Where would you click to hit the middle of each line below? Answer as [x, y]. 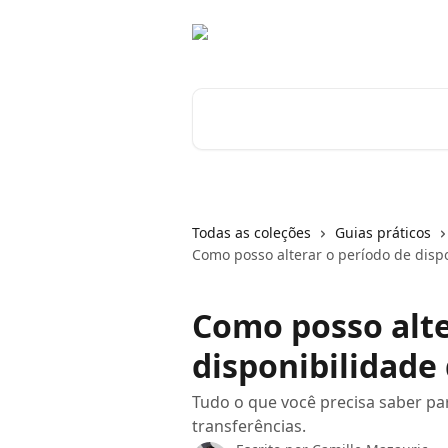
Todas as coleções [251, 232]
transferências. [249, 426]
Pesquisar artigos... [263, 99]
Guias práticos [383, 232]
